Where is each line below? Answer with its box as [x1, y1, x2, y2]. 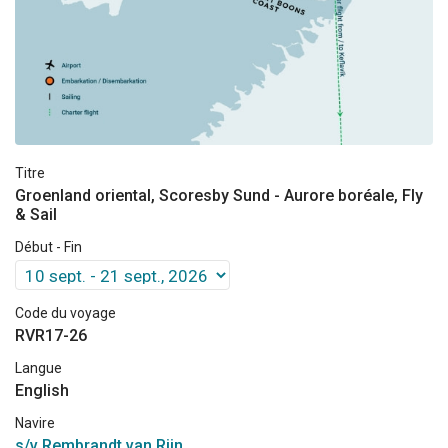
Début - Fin [15, 238, 82, 255]
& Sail [15, 204, 57, 224]
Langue [15, 359, 62, 376]
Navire [15, 414, 55, 431]
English [15, 380, 69, 400]
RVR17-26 [15, 325, 87, 345]
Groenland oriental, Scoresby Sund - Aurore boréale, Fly [15, 185, 423, 205]
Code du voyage [15, 304, 116, 321]
